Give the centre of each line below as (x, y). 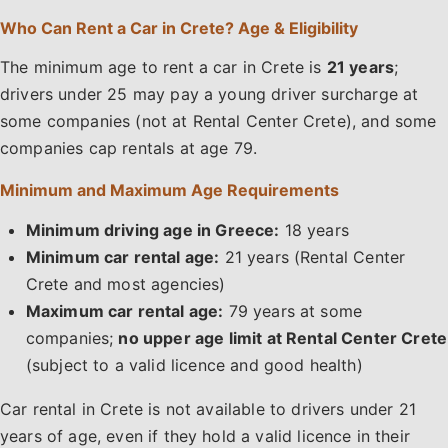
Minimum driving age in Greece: (152, 229)
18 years (314, 229)
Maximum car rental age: (124, 310)
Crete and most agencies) (125, 283)
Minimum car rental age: (122, 256)
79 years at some (293, 310)
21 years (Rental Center (312, 256)
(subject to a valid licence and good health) (194, 364)
